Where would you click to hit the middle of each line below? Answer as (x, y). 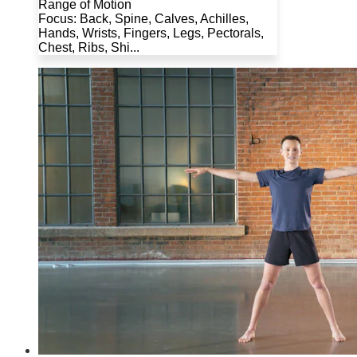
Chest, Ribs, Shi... (89, 47)
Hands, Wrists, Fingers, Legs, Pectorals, (151, 33)
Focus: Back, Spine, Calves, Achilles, (143, 18)
